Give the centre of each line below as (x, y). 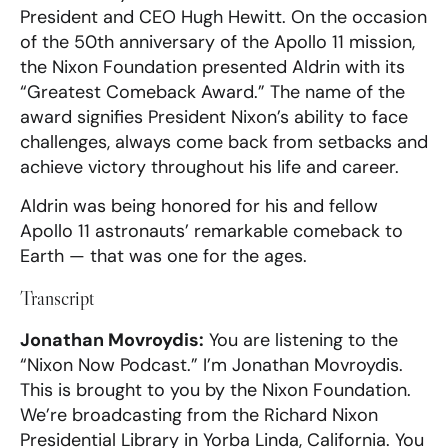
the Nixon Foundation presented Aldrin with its (212, 66)
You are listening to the (301, 339)
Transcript (57, 297)
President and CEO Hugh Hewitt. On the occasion (223, 16)
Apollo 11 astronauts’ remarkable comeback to (211, 231)
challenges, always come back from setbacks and (224, 141)
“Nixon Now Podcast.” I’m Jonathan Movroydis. (211, 364)
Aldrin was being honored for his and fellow (199, 206)
